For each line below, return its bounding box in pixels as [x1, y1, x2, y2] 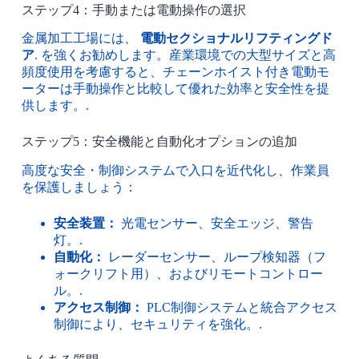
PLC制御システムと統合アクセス [143, 301, 337, 315]
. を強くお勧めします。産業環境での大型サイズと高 [34, 48, 336, 63]
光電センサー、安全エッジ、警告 [117, 216, 313, 231]
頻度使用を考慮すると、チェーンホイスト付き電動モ [21, 65, 329, 79]
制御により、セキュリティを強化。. [53, 317, 262, 332]
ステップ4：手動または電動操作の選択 [21, 2, 246, 17]
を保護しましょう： [21, 180, 137, 195]
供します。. [21, 99, 89, 113]
